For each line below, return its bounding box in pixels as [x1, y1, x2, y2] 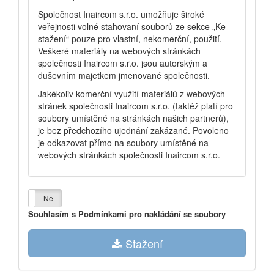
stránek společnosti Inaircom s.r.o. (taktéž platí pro [38, 100, 233, 112]
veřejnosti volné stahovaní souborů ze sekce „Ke [38, 20, 226, 32]
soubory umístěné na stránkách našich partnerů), [38, 112, 229, 124]
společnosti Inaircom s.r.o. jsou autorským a [38, 57, 207, 69]
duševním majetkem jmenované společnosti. [38, 69, 210, 81]
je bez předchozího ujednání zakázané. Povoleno [38, 124, 229, 136]
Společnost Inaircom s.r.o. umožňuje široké [38, 8, 204, 20]
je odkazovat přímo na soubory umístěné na [38, 136, 209, 149]
